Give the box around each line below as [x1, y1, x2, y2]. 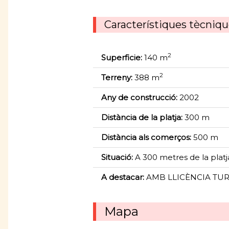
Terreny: [101, 72, 132, 82]
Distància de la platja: [101, 112, 182, 122]
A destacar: [101, 172, 144, 182]
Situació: [101, 152, 133, 162]
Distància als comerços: [101, 132, 191, 142]
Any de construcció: [101, 92, 177, 102]
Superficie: [101, 52, 142, 62]
